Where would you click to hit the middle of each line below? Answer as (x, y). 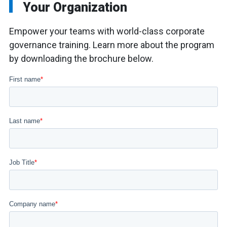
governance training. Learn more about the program (112, 45)
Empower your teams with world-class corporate (107, 31)
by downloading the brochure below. (81, 59)
